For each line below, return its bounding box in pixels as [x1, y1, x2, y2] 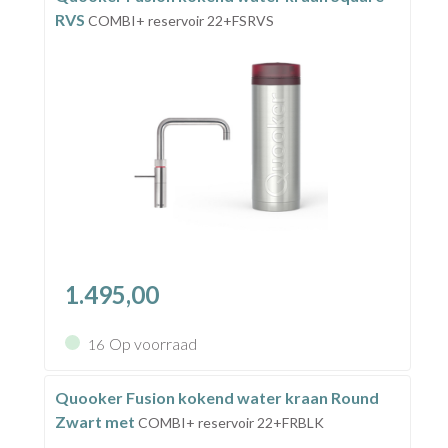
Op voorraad [108, 333, 197, 353]
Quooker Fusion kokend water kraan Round [54, 387, 379, 407]
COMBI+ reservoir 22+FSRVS [87, 11, 274, 29]
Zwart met [54, 411, 138, 431]
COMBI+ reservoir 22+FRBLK [137, 413, 324, 431]
